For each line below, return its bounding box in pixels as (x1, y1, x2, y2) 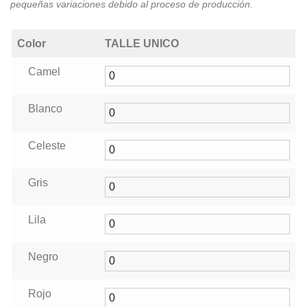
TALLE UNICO (105, 38, 179, 50)
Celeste (28, 140, 66, 152)
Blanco (28, 103, 62, 115)
